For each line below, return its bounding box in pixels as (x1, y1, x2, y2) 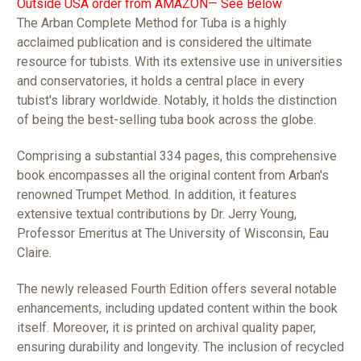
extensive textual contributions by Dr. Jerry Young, (17, 206, 297, 222)
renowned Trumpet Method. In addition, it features (17, 187, 297, 203)
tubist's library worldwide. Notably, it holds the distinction (17, 93, 337, 109)
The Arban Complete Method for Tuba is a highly (17, 15, 287, 31)
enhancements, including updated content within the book (17, 301, 338, 317)
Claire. (17, 245, 52, 261)
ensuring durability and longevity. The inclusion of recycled (17, 339, 344, 355)
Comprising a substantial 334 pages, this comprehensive (17, 148, 337, 164)
